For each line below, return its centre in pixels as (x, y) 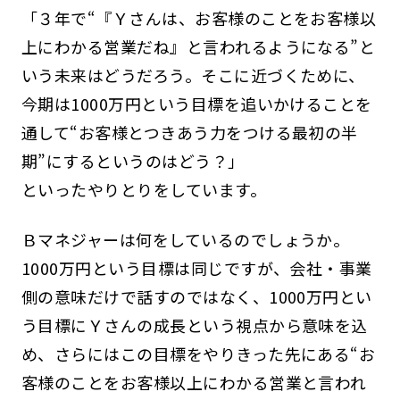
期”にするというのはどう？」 (133, 160)
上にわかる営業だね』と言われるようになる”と (198, 46)
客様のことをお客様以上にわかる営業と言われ (194, 382)
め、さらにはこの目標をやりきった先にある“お (198, 353)
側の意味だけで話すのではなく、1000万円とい (196, 296)
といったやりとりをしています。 (144, 189)
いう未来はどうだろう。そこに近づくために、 (193, 75)
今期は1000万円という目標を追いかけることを (196, 103)
